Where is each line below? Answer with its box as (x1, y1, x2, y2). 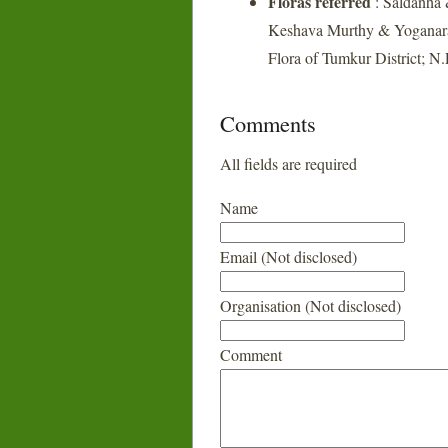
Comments (220, 108, 316, 138)
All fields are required (220, 153, 357, 174)
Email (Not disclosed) (220, 246, 357, 267)
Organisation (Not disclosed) (220, 295, 401, 316)
